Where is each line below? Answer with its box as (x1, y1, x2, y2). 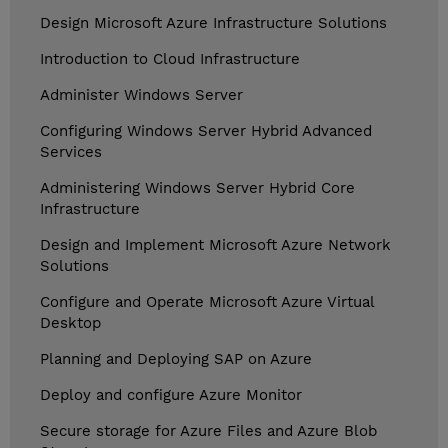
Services (40, 143, 102, 162)
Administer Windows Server (40, 86, 243, 105)
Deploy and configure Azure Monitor (40, 386, 302, 405)
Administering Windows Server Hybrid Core (40, 179, 355, 198)
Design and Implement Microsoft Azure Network (40, 236, 391, 255)
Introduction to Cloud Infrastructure (40, 50, 300, 69)
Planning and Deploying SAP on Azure (40, 350, 312, 369)
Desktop (40, 314, 101, 333)
